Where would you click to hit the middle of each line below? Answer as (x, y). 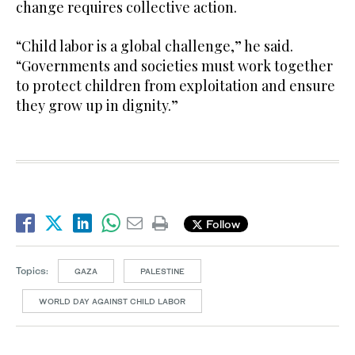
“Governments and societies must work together (174, 66)
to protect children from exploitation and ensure (176, 86)
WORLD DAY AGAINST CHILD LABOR (112, 302)
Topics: (32, 271)
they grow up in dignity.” (97, 106)
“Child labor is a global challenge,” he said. (155, 46)
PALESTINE (162, 271)
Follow (221, 223)
